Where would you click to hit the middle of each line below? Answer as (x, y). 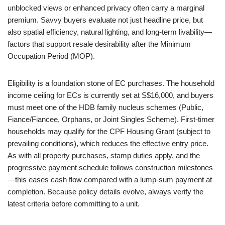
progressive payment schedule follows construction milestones (110, 167)
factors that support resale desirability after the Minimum (99, 44)
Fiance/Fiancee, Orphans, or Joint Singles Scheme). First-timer (111, 119)
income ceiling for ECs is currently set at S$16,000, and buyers (110, 95)
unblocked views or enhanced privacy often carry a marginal (106, 8)
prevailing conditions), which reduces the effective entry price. (108, 143)
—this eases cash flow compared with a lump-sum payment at (110, 180)
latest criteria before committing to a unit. (74, 204)
